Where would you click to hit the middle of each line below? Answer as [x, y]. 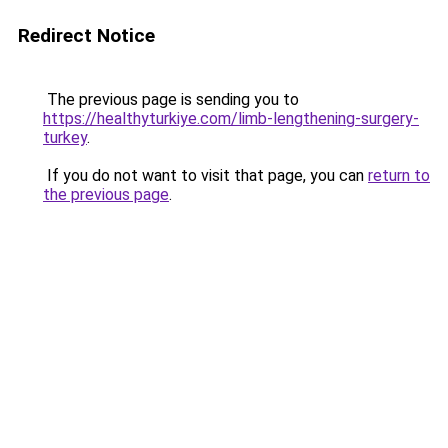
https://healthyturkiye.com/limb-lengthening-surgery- [231, 118]
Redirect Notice [86, 35]
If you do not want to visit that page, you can [205, 175]
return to [399, 175]
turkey [65, 137]
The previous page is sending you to [171, 99]
